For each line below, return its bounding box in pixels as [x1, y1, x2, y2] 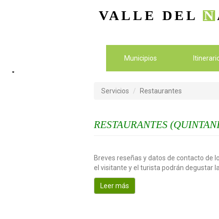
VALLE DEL [99, 7, 203, 23]
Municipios [124, 54, 157, 62]
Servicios [101, 87, 129, 95]
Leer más [100, 182, 129, 190]
